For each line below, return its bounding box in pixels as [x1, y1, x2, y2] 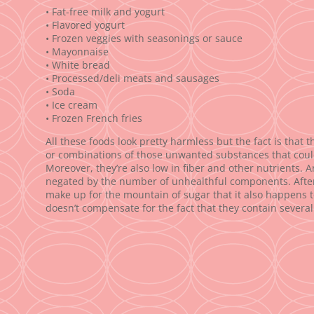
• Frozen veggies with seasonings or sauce [45, 32, 243, 46]
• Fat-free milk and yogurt [45, 5, 165, 19]
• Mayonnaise [45, 45, 109, 59]
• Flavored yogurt [45, 18, 125, 32]
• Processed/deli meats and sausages [45, 71, 219, 86]
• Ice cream [45, 98, 97, 112]
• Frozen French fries [45, 111, 142, 125]
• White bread [45, 58, 110, 72]
